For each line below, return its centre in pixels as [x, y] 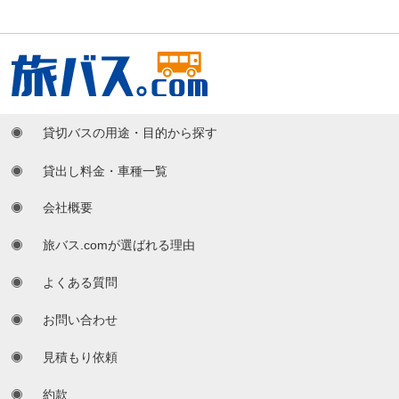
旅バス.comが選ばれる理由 [119, 244]
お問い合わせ [81, 319]
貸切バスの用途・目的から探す [130, 132]
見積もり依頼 [81, 357]
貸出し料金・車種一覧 [106, 171]
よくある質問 [81, 282]
